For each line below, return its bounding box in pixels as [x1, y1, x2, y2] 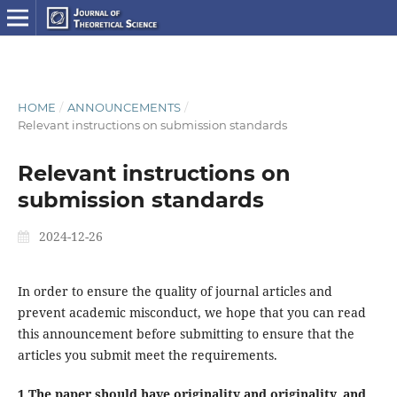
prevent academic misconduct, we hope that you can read [17, 303, 366, 321]
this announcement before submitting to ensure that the [17, 324, 354, 342]
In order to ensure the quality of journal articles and [17, 282, 332, 300]
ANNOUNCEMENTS [66, 99, 181, 114]
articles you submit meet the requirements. [17, 346, 277, 363]
